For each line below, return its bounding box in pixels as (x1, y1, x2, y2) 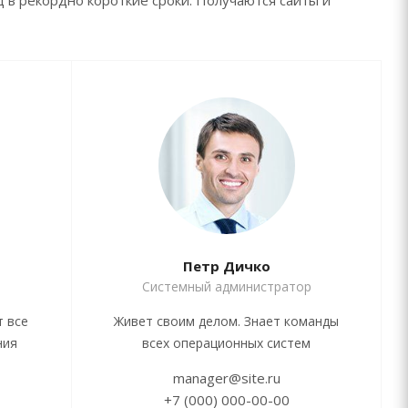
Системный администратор (141, 278, 311, 296)
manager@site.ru (172, 369, 280, 388)
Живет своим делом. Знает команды (114, 312, 339, 331)
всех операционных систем (142, 334, 311, 352)
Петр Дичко (182, 257, 270, 276)
